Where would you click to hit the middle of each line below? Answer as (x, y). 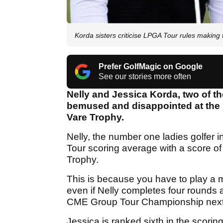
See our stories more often (145, 77)
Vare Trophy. (97, 117)
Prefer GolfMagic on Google (151, 67)
